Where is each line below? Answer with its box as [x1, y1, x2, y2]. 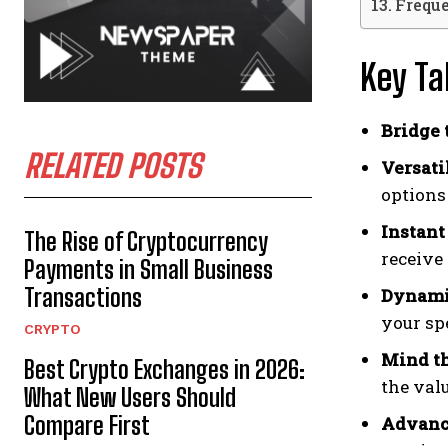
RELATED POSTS [24, 146, 201, 185]
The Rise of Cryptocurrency [24, 226, 268, 256]
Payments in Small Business [24, 254, 273, 284]
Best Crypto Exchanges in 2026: [24, 354, 305, 384]
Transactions [24, 282, 142, 312]
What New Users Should [24, 382, 236, 412]
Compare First [24, 410, 150, 440]
